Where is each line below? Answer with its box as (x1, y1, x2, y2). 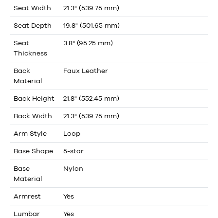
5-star (63, 147, 84, 155)
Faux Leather (63, 67, 108, 75)
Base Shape (14, 147, 53, 155)
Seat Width (14, 4, 51, 12)
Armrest (14, 192, 41, 200)
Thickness (14, 49, 47, 57)
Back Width (14, 112, 52, 120)
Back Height (14, 94, 54, 103)
